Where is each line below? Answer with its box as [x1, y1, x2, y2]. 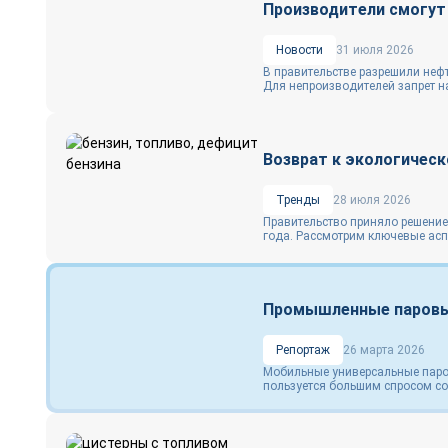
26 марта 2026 [343, 343, 425, 357]
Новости [276, 43, 323, 57]
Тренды [276, 193, 320, 207]
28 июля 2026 [333, 193, 411, 207]
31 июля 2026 [336, 43, 414, 57]
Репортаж [276, 343, 330, 357]
